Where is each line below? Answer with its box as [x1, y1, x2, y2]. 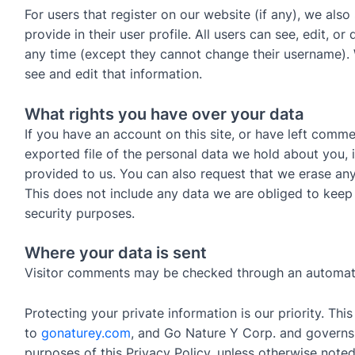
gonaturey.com [40, 324, 131, 341]
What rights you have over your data [24, 104, 303, 124]
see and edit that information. [24, 66, 202, 82]
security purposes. [24, 204, 135, 221]
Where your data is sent [24, 243, 207, 263]
